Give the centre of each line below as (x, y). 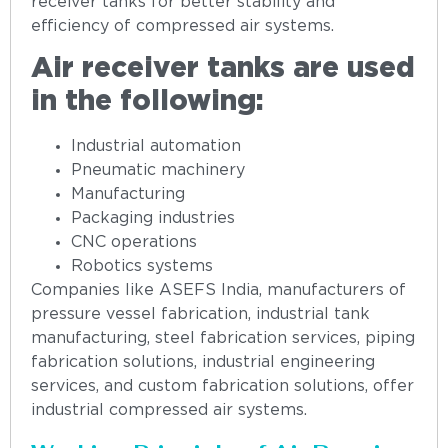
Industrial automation (156, 147)
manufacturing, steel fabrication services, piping (223, 339)
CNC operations (134, 243)
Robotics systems (142, 267)
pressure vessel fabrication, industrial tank (200, 315)
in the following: (147, 102)
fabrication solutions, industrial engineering (203, 363)
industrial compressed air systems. (169, 411)
